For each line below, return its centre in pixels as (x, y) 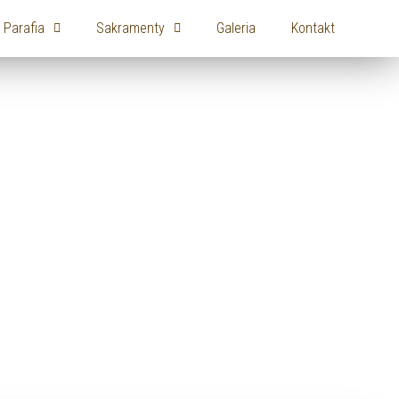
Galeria (236, 28)
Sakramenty (130, 28)
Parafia (24, 28)
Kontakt (313, 28)
